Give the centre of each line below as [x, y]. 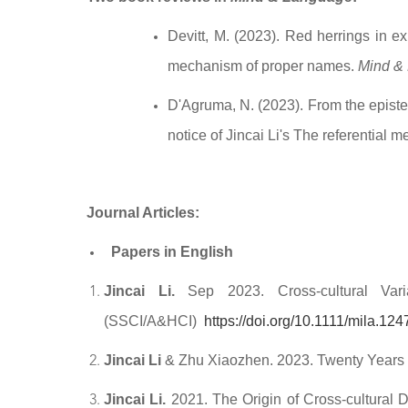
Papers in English [172, 252]
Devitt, [191, 36]
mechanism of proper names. [263, 66]
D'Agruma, [204, 105]
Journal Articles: [145, 213]
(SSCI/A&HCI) [154, 321]
